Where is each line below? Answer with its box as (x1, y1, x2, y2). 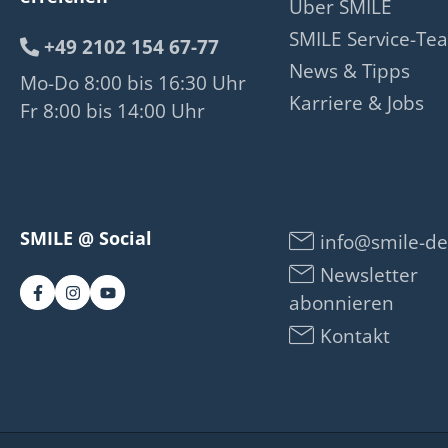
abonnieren (288, 290, 394, 316)
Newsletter (314, 262, 418, 288)
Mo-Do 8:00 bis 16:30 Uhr (20, 70, 246, 96)
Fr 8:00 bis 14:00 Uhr (20, 98, 205, 124)
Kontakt (314, 323, 390, 349)
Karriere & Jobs (288, 90, 424, 116)
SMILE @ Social (20, 226, 152, 250)
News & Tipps (288, 58, 410, 84)
